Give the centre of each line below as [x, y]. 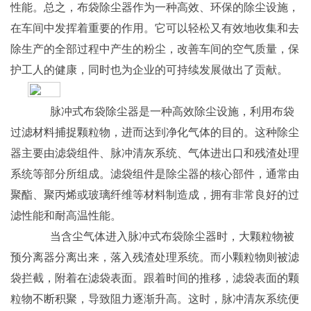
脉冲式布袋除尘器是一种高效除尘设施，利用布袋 [161, 111]
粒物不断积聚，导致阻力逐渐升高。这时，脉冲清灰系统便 [155, 299]
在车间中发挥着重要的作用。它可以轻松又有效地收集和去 [155, 28]
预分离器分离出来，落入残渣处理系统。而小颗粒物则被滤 [155, 257]
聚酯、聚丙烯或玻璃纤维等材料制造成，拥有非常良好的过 [155, 194]
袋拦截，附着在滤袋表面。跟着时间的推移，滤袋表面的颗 [155, 278]
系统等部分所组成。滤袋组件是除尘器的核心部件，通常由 [155, 174]
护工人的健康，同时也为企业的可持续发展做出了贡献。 [149, 69]
